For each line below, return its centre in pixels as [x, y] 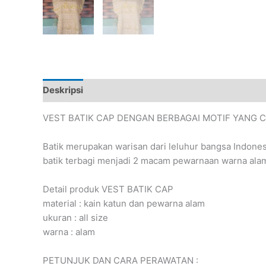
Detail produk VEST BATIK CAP [108, 189]
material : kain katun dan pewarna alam [124, 203]
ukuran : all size [75, 217]
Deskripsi [63, 90]
